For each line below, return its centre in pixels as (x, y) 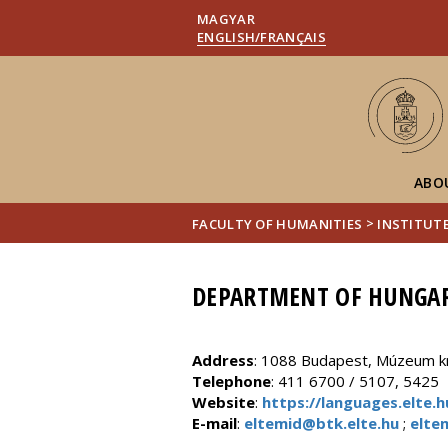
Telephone (231, 381)
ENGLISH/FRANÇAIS (261, 37)
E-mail (214, 423)
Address (223, 360)
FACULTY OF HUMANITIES (277, 223)
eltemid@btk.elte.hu (321, 423)
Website (223, 402)
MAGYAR (226, 19)
